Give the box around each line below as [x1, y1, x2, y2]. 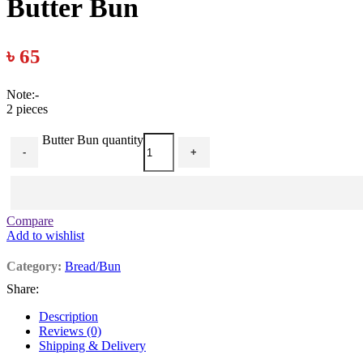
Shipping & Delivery [39, 339, 146, 353]
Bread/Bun [65, 259, 121, 274]
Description [39, 310, 98, 324]
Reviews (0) [39, 324, 101, 339]
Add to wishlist [6, 228, 84, 243]
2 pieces [6, 102, 48, 117]
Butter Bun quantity [42, 133, 144, 147]
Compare [6, 214, 53, 228]
